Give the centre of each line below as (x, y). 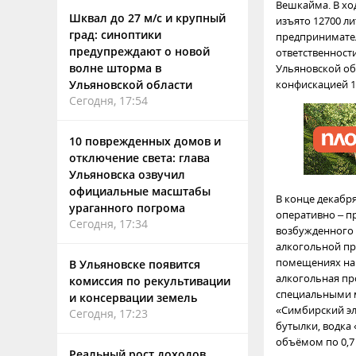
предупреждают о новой (139, 51)
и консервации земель (133, 298)
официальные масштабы (140, 191)
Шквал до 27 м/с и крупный (147, 18)
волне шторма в (115, 68)
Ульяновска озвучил (127, 174)
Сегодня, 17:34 (108, 224)
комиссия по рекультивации (150, 281)
